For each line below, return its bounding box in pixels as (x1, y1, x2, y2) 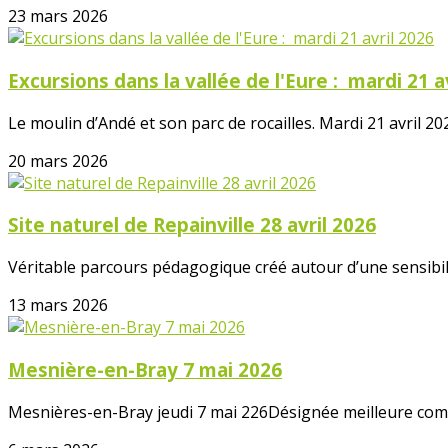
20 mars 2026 (8, 149, 108, 172)
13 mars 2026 (8, 294, 108, 317)
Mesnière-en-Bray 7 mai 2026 (8, 356, 282, 382)
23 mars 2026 (8, 5, 108, 28)
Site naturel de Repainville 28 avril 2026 (8, 212, 376, 238)
